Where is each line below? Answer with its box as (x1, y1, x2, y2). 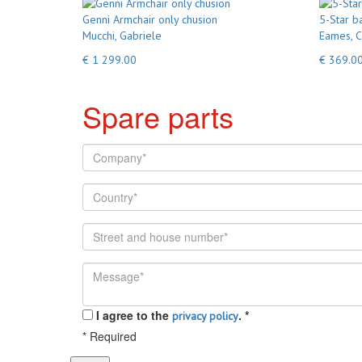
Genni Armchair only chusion (82, 12, 217, 27)
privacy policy (172, 309, 238, 323)
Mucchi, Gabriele (82, 28, 162, 43)
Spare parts (82, 95, 234, 137)
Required (86, 328, 137, 344)
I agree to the (96, 307, 172, 323)
